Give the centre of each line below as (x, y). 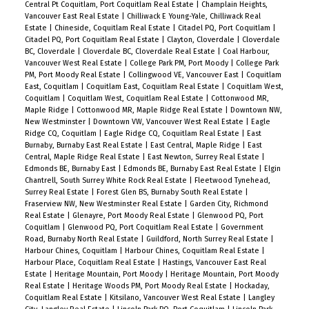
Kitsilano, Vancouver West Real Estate (176, 298)
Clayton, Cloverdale (201, 40)
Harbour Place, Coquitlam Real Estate (91, 263)
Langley (261, 298)
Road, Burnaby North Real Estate (82, 239)
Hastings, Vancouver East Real (214, 263)
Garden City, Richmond (229, 204)
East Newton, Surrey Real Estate (204, 157)
